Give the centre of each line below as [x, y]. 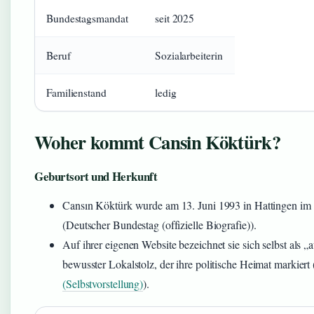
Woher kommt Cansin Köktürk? [157, 142]
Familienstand [76, 93]
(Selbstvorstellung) [103, 284]
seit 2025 [175, 18]
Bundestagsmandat [87, 18]
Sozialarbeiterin [189, 55]
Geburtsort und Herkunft [96, 176]
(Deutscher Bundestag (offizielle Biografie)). [159, 225]
